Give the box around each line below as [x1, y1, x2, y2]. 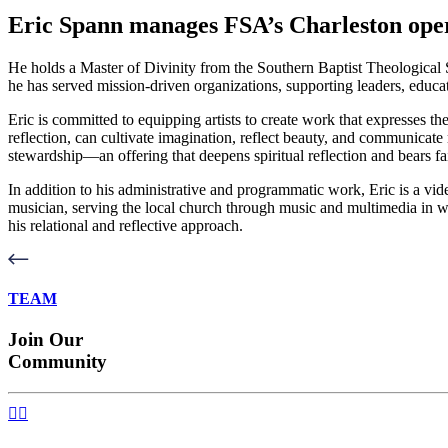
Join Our [8, 329, 83, 351]
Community [8, 351, 107, 373]
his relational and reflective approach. [8, 216, 243, 234]
